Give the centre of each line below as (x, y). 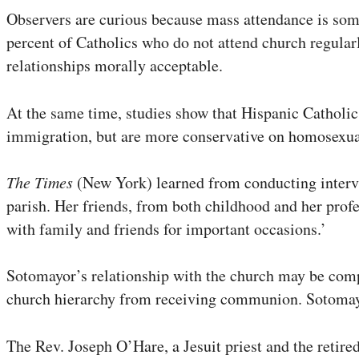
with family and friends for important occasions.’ (166, 228)
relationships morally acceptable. (115, 66)
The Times (40, 182)
